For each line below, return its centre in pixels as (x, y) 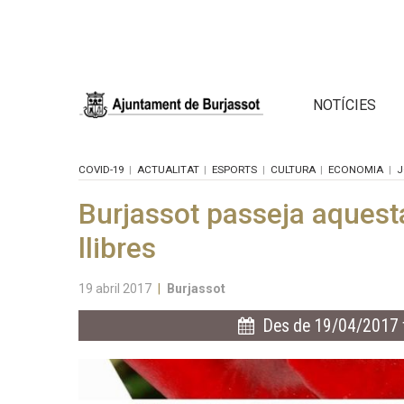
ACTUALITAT (168, 169)
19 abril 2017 (115, 288)
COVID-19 (101, 169)
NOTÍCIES (344, 105)
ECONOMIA (356, 169)
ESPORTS (234, 169)
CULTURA (293, 169)
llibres (117, 248)
